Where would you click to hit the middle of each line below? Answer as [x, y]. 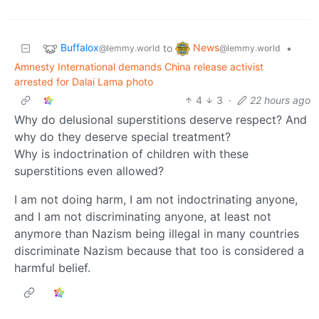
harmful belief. [52, 267]
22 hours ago [280, 100]
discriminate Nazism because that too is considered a [159, 250]
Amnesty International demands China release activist [139, 66]
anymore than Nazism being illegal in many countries [157, 233]
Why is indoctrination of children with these [131, 153]
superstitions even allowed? [89, 171]
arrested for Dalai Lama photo [84, 81]
